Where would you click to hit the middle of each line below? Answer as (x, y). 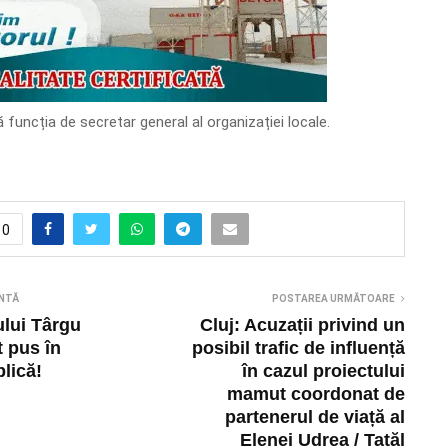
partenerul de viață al (315, 416)
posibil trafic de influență (299, 347)
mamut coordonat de (316, 393)
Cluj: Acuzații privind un (303, 324)
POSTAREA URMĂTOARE (334, 298)
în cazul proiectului (324, 370)
